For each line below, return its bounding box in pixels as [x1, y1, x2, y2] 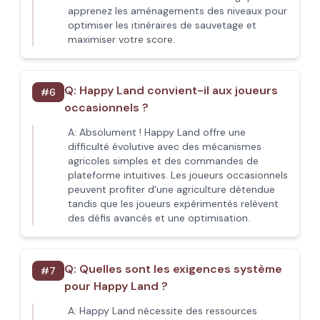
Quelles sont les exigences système [79, 261, 282, 276]
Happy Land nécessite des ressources [79, 304, 257, 317]
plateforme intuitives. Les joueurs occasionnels [68, 169, 288, 181]
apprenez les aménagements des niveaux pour [68, 4, 287, 17]
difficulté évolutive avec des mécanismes [68, 140, 261, 153]
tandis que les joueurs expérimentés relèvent [68, 197, 279, 210]
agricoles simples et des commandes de [68, 154, 259, 167]
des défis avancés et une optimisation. [68, 211, 250, 224]
